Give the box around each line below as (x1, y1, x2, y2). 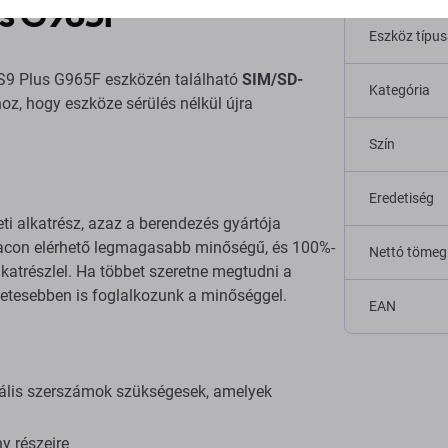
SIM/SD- (242, 70, 303, 89)
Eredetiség (369, 190, 434, 206)
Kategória (369, 82, 430, 98)
